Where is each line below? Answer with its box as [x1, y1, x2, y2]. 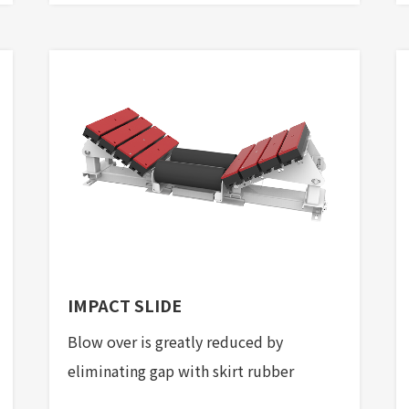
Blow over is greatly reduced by [68, 330, 283, 353]
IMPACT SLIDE [68, 293, 182, 318]
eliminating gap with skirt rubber [68, 360, 294, 383]
